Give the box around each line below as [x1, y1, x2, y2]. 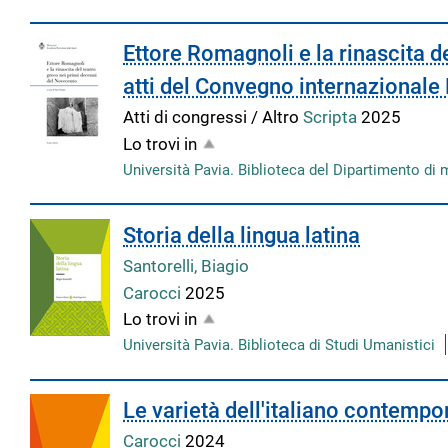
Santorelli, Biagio [123, 255, 250, 276]
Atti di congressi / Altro [123, 107, 304, 128]
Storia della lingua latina [123, 222, 361, 248]
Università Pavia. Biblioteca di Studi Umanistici [123, 336, 436, 355]
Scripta [303, 107, 362, 128]
